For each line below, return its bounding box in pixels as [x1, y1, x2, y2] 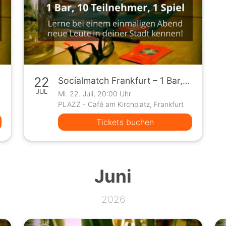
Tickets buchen [96, 117, 154, 128]
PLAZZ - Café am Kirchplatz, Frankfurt [58, 100, 184, 109]
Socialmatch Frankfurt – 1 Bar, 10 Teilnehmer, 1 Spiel [183, 75, 190, 86]
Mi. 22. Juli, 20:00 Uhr [58, 89, 132, 98]
